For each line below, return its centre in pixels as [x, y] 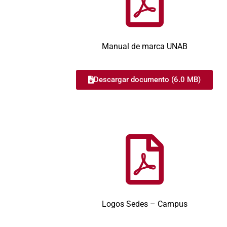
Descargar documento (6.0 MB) [147, 80]
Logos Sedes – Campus [144, 204]
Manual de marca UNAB [144, 46]
